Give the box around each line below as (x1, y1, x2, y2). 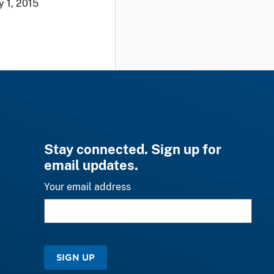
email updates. (44, 157, 138, 173)
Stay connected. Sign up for (44, 141, 221, 157)
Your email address (44, 180, 131, 193)
